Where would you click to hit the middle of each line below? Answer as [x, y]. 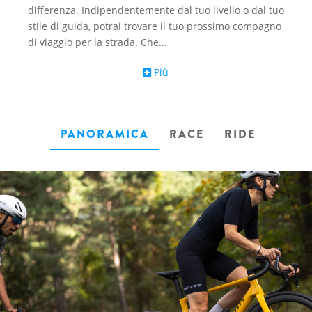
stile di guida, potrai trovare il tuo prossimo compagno [154, 26]
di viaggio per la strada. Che [93, 42]
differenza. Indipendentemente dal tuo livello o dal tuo [156, 10]
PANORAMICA [105, 134]
